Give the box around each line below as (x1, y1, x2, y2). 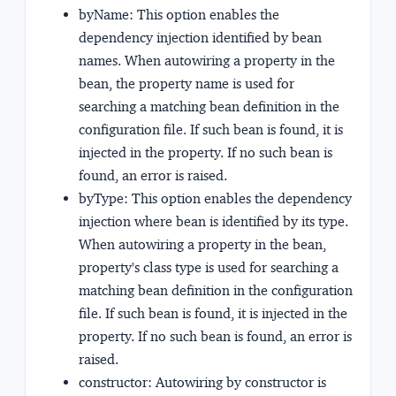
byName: (79, 5, 137, 23)
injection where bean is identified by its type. (79, 212, 348, 230)
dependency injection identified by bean (79, 28, 322, 46)
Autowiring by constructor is (152, 373, 326, 391)
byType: (79, 189, 132, 207)
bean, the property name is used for (79, 74, 294, 92)
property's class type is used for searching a (79, 258, 339, 276)
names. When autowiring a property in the (79, 51, 335, 69)
